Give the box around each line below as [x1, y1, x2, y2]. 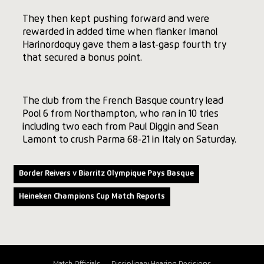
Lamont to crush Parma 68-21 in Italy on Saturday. [22, 135, 236, 145]
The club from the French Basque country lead [22, 96, 223, 106]
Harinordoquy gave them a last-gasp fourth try [22, 40, 226, 50]
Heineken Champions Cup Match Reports [18, 192, 165, 200]
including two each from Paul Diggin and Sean [22, 122, 219, 132]
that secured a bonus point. [22, 53, 142, 63]
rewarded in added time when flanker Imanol [22, 27, 217, 37]
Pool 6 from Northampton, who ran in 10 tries [22, 109, 219, 119]
